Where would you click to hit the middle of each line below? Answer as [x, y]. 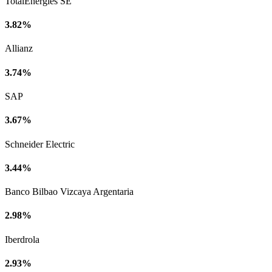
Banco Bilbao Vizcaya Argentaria [69, 192]
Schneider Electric [40, 144]
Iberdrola [22, 239]
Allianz [19, 49]
